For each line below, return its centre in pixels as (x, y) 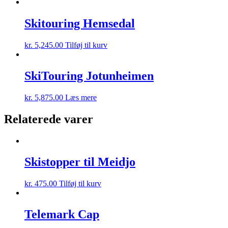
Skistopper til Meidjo (80, 162)
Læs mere (81, 97)
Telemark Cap (62, 215)
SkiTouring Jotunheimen (89, 76)
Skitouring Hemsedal (80, 23)
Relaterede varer (49, 119)
